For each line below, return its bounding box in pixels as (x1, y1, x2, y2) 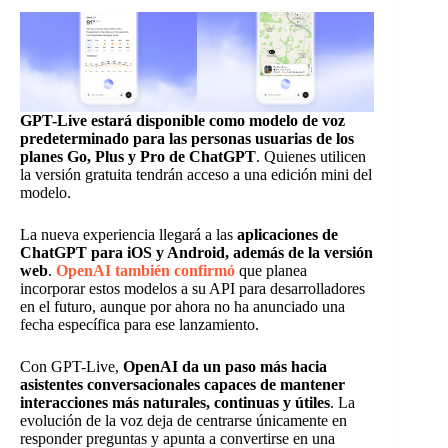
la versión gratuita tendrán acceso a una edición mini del (20, 165, 372, 183)
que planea (235, 261, 307, 279)
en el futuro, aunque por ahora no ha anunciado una (20, 297, 345, 315)
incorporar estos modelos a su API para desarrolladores (20, 279, 365, 297)
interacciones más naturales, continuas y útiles (20, 393, 330, 411)
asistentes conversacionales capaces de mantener (20, 375, 345, 393)
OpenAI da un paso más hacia (123, 357, 327, 375)
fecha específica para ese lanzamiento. (20, 315, 259, 333)
